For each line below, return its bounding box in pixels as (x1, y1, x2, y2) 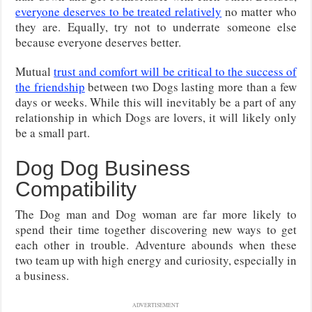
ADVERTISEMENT (132, 302, 180, 309)
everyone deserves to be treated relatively (15, 3, 222, 20)
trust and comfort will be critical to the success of (54, 63, 297, 80)
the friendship (15, 79, 85, 95)
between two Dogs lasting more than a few (84, 79, 297, 95)
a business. (15, 267, 70, 284)
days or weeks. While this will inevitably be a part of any (15, 94, 297, 111)
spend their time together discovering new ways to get (15, 221, 297, 238)
